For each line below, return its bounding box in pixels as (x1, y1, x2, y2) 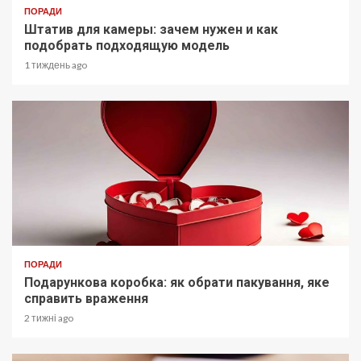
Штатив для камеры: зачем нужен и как (24, 21, 278, 37)
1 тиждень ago (24, 58, 87, 71)
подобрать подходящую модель (24, 37, 230, 53)
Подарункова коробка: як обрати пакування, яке (24, 274, 330, 290)
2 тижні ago (24, 311, 73, 324)
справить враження (24, 290, 148, 306)
